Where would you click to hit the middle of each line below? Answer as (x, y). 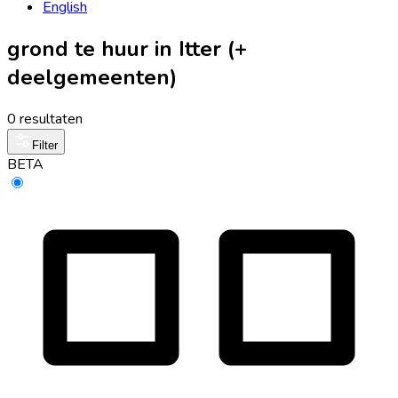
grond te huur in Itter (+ (127, 48)
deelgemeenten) (92, 77)
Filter (45, 145)
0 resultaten (45, 119)
